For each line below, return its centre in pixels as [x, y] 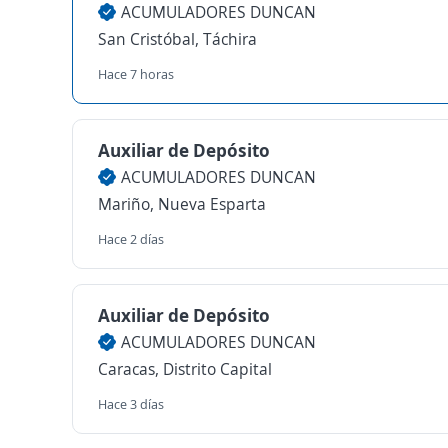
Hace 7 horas [136, 74]
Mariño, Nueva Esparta [182, 204]
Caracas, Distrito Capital [185, 369]
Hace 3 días [131, 404]
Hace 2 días [131, 239]
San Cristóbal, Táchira [177, 39]
